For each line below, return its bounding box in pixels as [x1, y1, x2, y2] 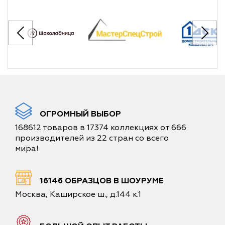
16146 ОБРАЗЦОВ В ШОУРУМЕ [40, 176, 164, 186]
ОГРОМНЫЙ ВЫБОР [40, 109, 121, 119]
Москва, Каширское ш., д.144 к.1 [15, 189, 141, 199]
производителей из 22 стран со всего [15, 133, 169, 143]
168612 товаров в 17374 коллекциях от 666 [15, 123, 186, 133]
